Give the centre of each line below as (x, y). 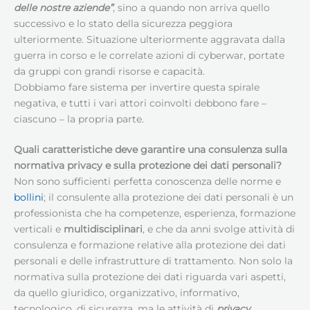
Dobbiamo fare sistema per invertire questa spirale (137, 87)
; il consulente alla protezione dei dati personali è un (168, 198)
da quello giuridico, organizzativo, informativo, (127, 293)
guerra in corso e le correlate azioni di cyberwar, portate (149, 55)
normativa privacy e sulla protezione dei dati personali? (148, 166)
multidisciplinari (103, 229)
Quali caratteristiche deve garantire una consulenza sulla (151, 150)
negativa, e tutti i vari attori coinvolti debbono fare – (140, 103)
